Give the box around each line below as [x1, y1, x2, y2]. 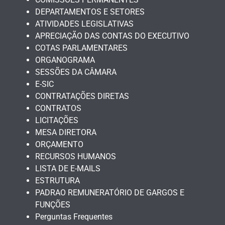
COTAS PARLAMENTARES [35, 43, 128, 53]
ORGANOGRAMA [35, 55, 95, 65]
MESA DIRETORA [35, 127, 96, 137]
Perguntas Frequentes [35, 211, 113, 221]
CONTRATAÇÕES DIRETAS [35, 91, 129, 101]
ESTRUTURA [35, 175, 80, 185]
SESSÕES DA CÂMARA [35, 67, 117, 77]
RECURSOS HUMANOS [35, 151, 116, 161]
